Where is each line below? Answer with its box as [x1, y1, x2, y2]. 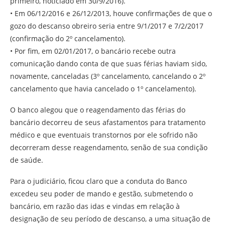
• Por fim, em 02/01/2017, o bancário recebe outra [10, 46, 176, 56]
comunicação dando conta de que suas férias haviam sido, [10, 58, 207, 68]
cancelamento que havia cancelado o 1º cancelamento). [10, 83, 196, 93]
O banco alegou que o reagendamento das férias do [10, 104, 185, 115]
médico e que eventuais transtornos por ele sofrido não [10, 130, 197, 140]
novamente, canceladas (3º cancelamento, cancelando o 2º [10, 71, 205, 81]
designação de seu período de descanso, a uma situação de [10, 213, 210, 223]
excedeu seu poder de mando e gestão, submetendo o [10, 188, 193, 198]
